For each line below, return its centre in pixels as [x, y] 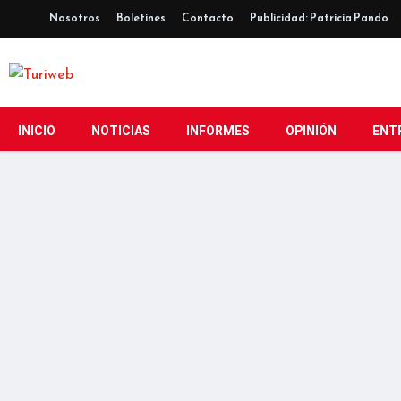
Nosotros [75, 18]
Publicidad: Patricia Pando [319, 18]
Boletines [141, 18]
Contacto [208, 18]
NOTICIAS [121, 131]
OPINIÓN [311, 131]
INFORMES [218, 131]
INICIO [37, 131]
